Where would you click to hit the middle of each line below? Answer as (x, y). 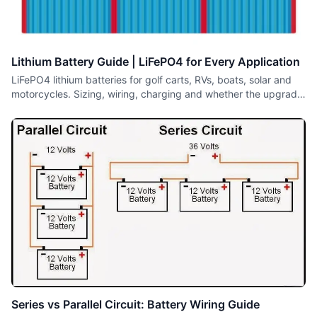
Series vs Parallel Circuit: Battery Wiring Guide (136, 304)
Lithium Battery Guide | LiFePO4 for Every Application (156, 62)
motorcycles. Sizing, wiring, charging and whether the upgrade (157, 94)
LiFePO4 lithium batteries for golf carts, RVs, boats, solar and (151, 80)
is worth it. (35, 108)
